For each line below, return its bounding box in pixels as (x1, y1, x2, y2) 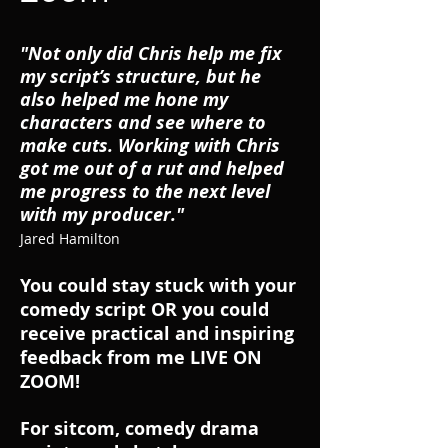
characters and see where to (20, 110, 266, 135)
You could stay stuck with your (20, 273, 296, 298)
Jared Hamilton (20, 229, 120, 248)
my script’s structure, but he (20, 64, 261, 89)
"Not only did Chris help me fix (20, 41, 282, 66)
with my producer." (20, 202, 184, 227)
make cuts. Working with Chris (20, 133, 280, 158)
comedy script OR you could (20, 297, 269, 322)
